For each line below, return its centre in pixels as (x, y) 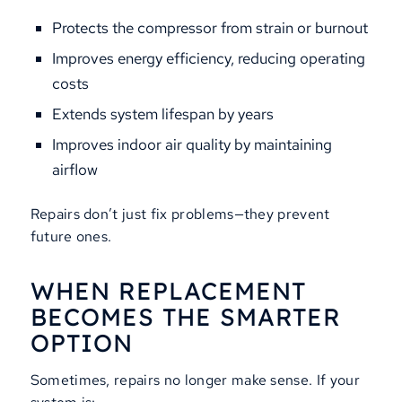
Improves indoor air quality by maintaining (192, 145)
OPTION (81, 342)
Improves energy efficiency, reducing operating (208, 59)
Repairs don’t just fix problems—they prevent (180, 214)
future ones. (71, 237)
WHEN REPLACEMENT (168, 290)
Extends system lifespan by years (162, 114)
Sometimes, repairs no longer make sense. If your (195, 380)
